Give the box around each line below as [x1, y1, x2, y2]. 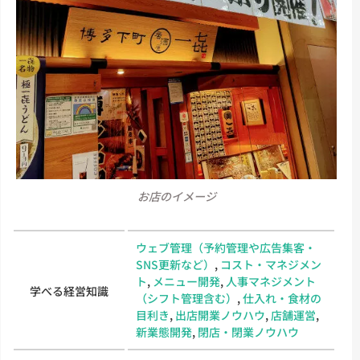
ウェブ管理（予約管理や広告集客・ [136, 239, 317, 256]
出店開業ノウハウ [175, 307, 266, 324]
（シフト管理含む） [136, 290, 238, 307]
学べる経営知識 [30, 283, 109, 300]
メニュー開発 [153, 273, 221, 290]
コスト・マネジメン [220, 256, 322, 273]
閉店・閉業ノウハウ [198, 324, 300, 341]
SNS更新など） [136, 256, 215, 273]
